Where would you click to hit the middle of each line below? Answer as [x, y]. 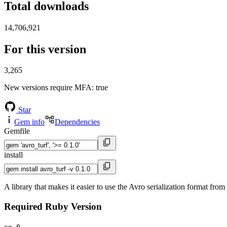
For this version [45, 49]
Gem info [29, 122]
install [13, 155]
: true [100, 88]
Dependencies [77, 122]
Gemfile [17, 131]
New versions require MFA [48, 88]
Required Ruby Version [53, 207]
